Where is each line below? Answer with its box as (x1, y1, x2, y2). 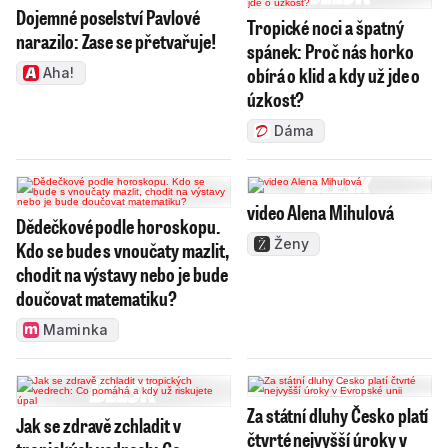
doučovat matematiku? (16, 284, 177, 311)
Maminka (43, 320, 108, 338)
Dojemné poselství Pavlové (16, 3, 200, 30)
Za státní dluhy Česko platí (246, 401, 429, 428)
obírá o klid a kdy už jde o (246, 61, 421, 88)
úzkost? (246, 85, 305, 112)
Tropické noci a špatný (246, 13, 404, 40)
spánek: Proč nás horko (246, 37, 414, 64)
